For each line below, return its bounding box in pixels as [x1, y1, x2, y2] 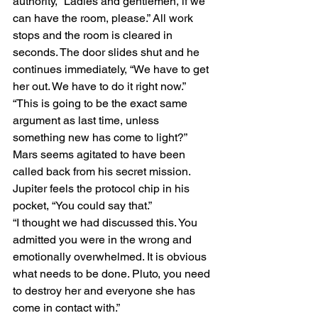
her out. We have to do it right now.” [13, 79, 186, 93]
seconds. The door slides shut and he [13, 45, 202, 59]
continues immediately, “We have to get [13, 62, 212, 76]
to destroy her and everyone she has [13, 284, 198, 297]
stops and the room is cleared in [13, 28, 175, 42]
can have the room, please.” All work [13, 11, 196, 25]
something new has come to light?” [13, 131, 190, 144]
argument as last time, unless [13, 114, 162, 127]
